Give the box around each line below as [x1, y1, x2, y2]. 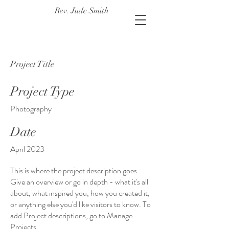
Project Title [10, 59, 54, 70]
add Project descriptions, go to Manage [10, 210, 132, 221]
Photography [10, 103, 52, 114]
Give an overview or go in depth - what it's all [10, 176, 148, 188]
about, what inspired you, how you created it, [10, 187, 150, 199]
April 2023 [10, 143, 44, 155]
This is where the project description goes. [10, 165, 139, 176]
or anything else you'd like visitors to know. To [10, 198, 151, 210]
